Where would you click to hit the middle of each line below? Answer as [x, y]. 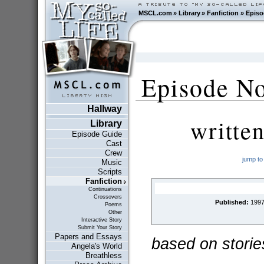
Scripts [110, 171]
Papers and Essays [88, 236]
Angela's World [96, 246]
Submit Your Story [100, 227]
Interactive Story [101, 220]
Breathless [103, 255]
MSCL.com [155, 13]
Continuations [105, 189]
